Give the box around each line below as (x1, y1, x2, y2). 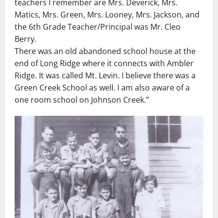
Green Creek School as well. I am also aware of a (15, 82, 190, 93)
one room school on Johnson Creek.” (15, 94, 149, 105)
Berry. (15, 34, 36, 44)
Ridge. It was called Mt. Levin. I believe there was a (15, 70, 196, 81)
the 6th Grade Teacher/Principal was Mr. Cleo (15, 21, 181, 32)
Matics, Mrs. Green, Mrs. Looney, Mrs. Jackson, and (15, 9, 200, 20)
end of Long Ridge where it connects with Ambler (15, 58, 194, 69)
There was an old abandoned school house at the (15, 46, 196, 56)
